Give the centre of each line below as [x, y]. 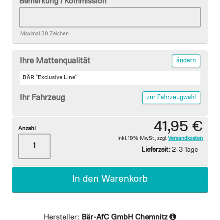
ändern [186, 60]
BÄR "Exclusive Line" [50, 77]
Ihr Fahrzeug [42, 98]
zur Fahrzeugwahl [171, 97]
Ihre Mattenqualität [55, 61]
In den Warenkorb [110, 179]
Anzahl [27, 128]
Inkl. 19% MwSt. [136, 138]
